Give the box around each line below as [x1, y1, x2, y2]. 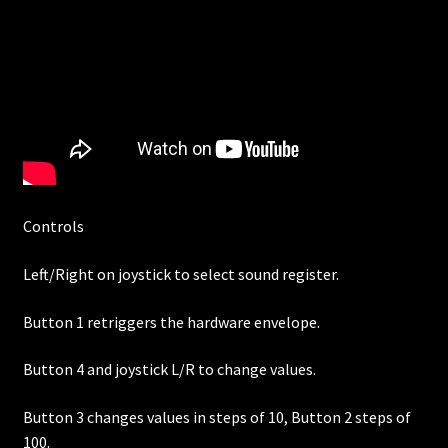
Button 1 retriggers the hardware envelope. [22, 311, 320, 332]
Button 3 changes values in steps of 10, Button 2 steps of [22, 406, 411, 427]
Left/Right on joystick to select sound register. [22, 264, 339, 285]
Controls [22, 216, 84, 237]
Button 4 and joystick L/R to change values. [22, 359, 316, 380]
